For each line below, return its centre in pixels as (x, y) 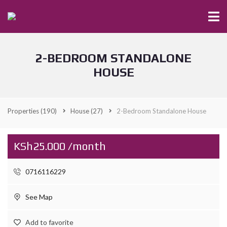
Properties (24, 111)
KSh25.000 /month (60, 146)
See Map (38, 197)
